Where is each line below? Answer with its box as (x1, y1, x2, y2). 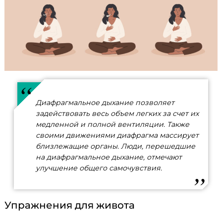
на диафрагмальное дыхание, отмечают (35, 152, 182, 162)
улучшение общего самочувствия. (35, 163, 162, 172)
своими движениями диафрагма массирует (35, 130, 199, 140)
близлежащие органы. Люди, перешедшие (35, 141, 195, 151)
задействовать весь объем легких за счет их (35, 109, 199, 118)
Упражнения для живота (4, 199, 135, 211)
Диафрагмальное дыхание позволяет (35, 98, 174, 107)
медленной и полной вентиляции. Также (35, 119, 189, 129)
